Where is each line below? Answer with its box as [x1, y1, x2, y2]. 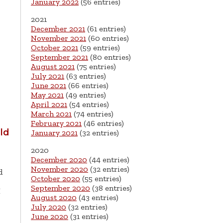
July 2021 [31, 71, 64, 81]
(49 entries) [64, 90, 106, 100]
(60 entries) [86, 33, 129, 43]
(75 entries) [75, 62, 116, 72]
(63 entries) [64, 71, 106, 81]
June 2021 [31, 81, 66, 91]
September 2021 [31, 52, 88, 62]
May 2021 [31, 90, 64, 100]
